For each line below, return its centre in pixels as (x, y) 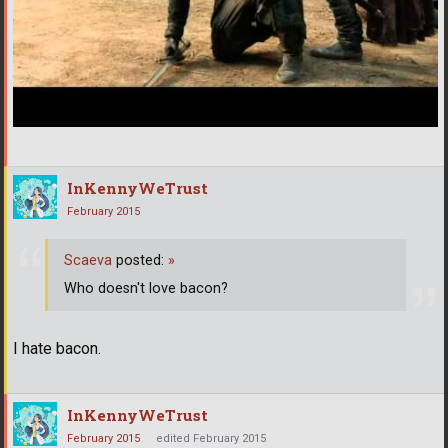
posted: (140, 260)
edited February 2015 (211, 439)
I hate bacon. (57, 349)
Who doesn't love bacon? (146, 288)
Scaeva (88, 260)
